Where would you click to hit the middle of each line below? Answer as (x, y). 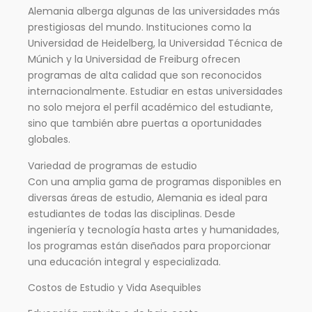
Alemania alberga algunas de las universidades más (154, 11)
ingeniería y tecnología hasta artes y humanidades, (154, 229)
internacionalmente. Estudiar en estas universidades (155, 92)
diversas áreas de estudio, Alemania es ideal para (148, 197)
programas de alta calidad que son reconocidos (145, 76)
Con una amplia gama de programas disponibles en (155, 181)
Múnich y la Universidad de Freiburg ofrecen (134, 60)
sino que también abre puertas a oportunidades (145, 124)
